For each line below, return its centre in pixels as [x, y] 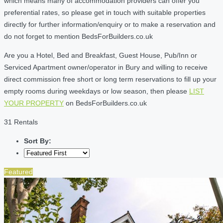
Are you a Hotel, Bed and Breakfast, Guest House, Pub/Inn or [101, 55]
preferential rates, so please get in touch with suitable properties [105, 12]
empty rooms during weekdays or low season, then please [97, 91]
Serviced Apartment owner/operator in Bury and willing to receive [106, 67]
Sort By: [38, 141]
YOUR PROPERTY [34, 103]
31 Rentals [21, 122]
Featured [18, 171]
